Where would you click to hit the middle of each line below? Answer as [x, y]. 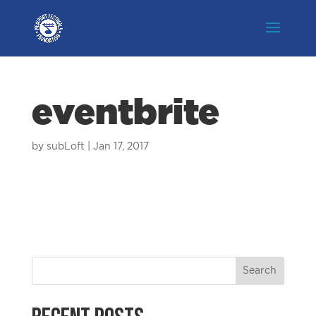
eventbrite [125, 114]
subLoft [65, 147]
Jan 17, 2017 [121, 147]
